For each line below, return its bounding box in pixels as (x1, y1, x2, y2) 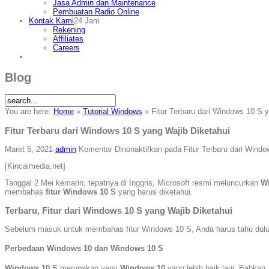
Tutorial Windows (83, 107, 142, 116)
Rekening (53, 25, 85, 34)
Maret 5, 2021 (5, 144, 53, 154)
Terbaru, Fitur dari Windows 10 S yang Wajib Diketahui (5, 205, 232, 216)
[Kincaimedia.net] (5, 161, 65, 171)
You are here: (5, 107, 53, 116)
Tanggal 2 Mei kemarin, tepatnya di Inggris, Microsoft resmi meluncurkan (5, 178, 261, 187)
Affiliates (53, 34, 83, 43)
